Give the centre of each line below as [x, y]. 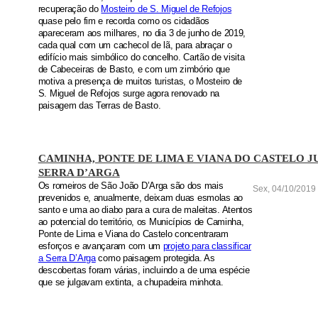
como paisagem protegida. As [155, 258]
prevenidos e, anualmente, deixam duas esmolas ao [140, 198]
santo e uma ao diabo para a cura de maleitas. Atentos [145, 210]
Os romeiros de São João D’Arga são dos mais [131, 186]
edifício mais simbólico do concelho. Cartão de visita [141, 58]
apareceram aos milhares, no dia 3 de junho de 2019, [142, 34]
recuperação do [70, 10]
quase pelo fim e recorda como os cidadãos [124, 22]
